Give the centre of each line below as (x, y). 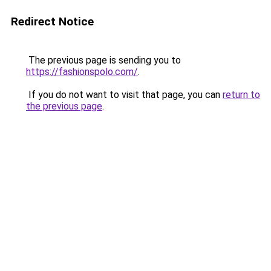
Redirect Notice (52, 21)
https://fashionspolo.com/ (82, 72)
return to (241, 95)
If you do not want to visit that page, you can (124, 95)
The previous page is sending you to (103, 60)
